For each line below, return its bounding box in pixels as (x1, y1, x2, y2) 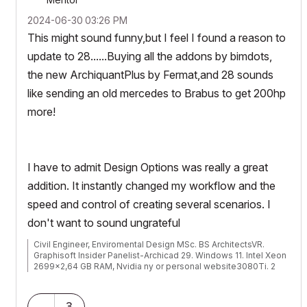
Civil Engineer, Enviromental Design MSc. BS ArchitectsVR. (34, 238, 265, 249)
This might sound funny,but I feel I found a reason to (27, 30, 286, 45)
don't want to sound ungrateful (27, 215, 183, 230)
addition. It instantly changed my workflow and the (27, 178, 275, 193)
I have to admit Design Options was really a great (27, 160, 268, 174)
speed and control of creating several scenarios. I (27, 197, 271, 211)
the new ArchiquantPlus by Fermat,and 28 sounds (27, 67, 273, 82)
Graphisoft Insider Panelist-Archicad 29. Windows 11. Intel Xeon (34, 249, 286, 260)
